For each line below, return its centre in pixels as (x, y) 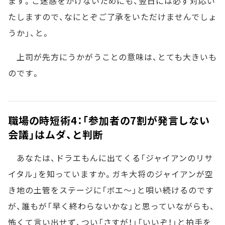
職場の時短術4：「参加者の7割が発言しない (109, 120)
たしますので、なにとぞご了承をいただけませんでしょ (113, 17)
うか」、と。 (29, 33)
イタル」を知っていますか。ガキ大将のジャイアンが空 (111, 174)
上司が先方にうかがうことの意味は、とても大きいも (113, 57)
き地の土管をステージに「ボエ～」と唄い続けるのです (111, 190)
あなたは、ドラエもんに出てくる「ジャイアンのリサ (110, 158)
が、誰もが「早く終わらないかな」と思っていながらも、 (111, 206)
